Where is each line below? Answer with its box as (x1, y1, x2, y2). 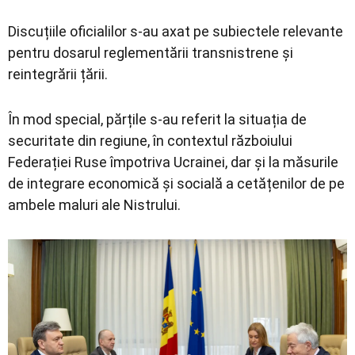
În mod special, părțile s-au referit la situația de (8, 110, 307, 128)
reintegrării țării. (8, 65, 108, 82)
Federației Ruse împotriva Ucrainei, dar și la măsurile (8, 153, 338, 170)
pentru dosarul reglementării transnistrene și (8, 44, 293, 61)
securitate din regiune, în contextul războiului (8, 132, 292, 149)
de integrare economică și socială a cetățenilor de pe (8, 174, 345, 192)
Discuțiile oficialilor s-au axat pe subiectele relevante (8, 22, 343, 40)
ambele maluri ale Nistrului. (8, 196, 181, 213)
